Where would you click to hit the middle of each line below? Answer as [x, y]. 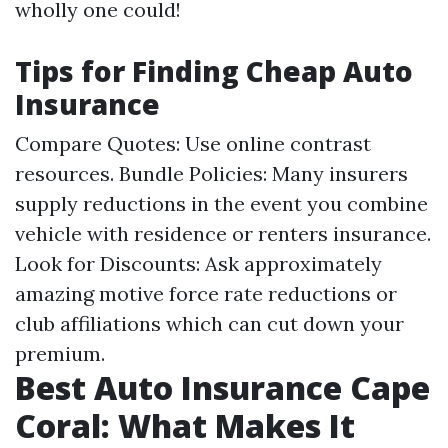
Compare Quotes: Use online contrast [193, 143]
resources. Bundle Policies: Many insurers [211, 173]
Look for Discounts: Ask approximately [198, 263]
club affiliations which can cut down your [209, 323]
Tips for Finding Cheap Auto [214, 71]
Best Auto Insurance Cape [222, 387]
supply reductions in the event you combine [221, 203]
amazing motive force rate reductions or [206, 293]
